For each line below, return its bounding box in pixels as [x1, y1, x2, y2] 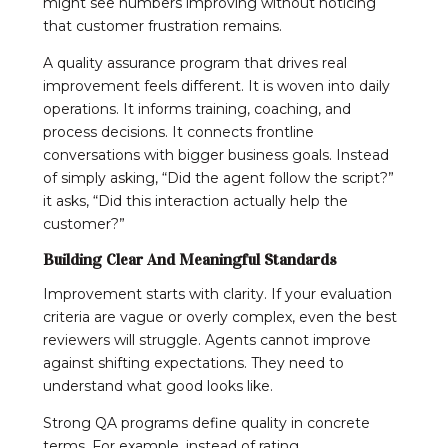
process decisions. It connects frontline [43, 122, 314, 141]
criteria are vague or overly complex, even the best [43, 307, 397, 326]
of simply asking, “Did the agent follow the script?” [43, 168, 394, 187]
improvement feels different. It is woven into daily [43, 76, 390, 95]
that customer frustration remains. [43, 16, 282, 35]
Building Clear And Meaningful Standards [43, 249, 337, 269]
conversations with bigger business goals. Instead [43, 145, 389, 164]
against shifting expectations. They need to [43, 353, 344, 372]
